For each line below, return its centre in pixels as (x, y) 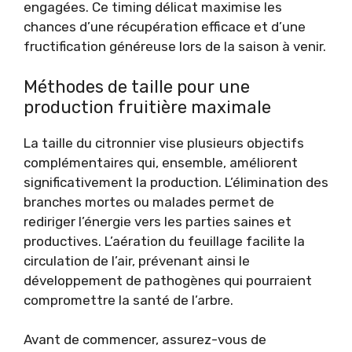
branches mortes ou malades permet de (149, 202)
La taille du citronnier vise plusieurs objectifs (164, 143)
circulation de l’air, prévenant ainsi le (137, 260)
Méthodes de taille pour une (137, 86)
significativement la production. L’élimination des (176, 182)
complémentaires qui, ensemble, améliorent (161, 162)
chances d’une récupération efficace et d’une (165, 27)
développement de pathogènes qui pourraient (168, 280)
